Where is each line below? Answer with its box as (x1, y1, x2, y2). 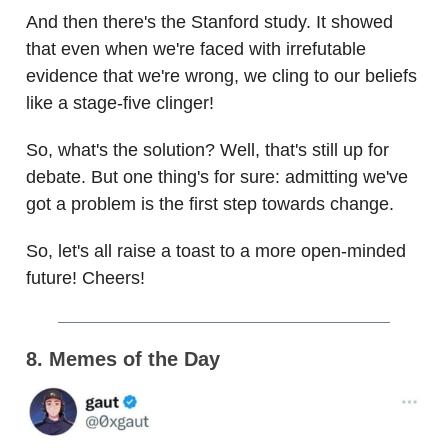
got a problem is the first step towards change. (26, 193, 394, 214)
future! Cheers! (26, 267, 145, 288)
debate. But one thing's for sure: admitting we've (26, 166, 408, 187)
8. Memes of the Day (26, 347, 220, 370)
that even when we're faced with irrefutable (26, 38, 366, 59)
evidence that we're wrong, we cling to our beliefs (26, 65, 417, 86)
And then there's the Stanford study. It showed (26, 11, 393, 32)
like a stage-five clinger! (26, 92, 214, 113)
